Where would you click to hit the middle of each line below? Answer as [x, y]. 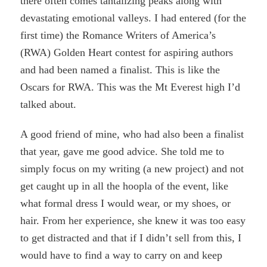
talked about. [49, 104]
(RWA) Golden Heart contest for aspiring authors [127, 52]
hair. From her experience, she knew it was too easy [133, 221]
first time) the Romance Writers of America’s [118, 35]
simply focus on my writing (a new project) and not [132, 169]
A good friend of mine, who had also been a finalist [132, 134]
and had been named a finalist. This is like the [120, 69]
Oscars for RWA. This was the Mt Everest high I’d [131, 87]
